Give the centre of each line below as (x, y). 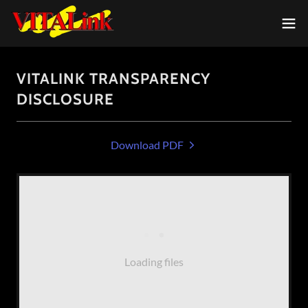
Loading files (154, 262)
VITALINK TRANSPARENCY (113, 79)
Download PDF (147, 145)
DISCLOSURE (65, 99)
